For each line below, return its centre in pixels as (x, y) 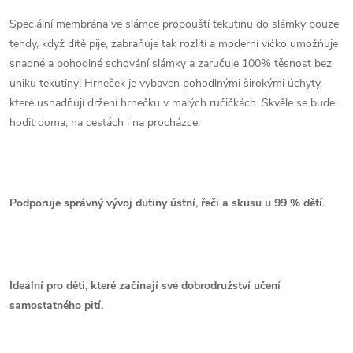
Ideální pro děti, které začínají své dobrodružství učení (145, 286)
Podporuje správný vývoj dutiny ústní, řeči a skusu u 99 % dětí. (167, 203)
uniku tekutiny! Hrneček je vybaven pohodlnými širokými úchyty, (166, 83)
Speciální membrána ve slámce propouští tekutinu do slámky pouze (174, 24)
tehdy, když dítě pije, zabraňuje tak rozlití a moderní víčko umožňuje (174, 44)
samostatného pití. (56, 305)
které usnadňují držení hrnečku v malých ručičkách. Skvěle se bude (172, 103)
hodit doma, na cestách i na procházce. (105, 123)
